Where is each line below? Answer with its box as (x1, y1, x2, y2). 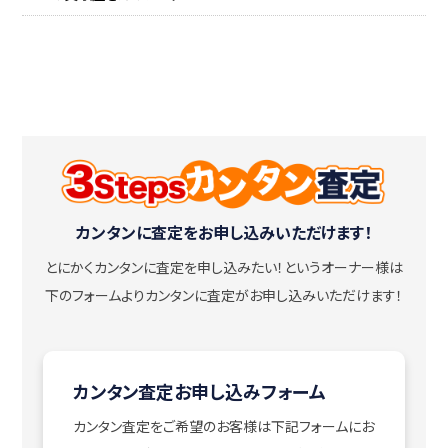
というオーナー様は (284, 257, 403, 278)
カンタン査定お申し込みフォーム (72, 378, 326, 405)
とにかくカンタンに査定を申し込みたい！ (45, 257, 284, 278)
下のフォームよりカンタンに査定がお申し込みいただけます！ (45, 285, 403, 306)
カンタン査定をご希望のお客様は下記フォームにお (72, 416, 374, 437)
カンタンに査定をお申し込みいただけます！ (76, 220, 372, 245)
